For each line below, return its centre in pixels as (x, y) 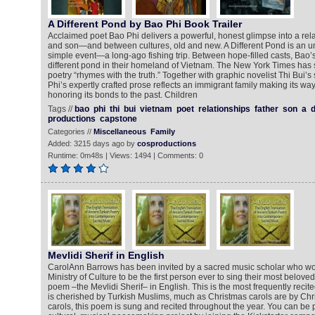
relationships (224, 109)
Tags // (61, 109)
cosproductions (166, 143)
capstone (118, 119)
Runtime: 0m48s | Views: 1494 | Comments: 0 (125, 155)
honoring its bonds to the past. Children (122, 95)
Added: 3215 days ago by (92, 143)
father (266, 109)
